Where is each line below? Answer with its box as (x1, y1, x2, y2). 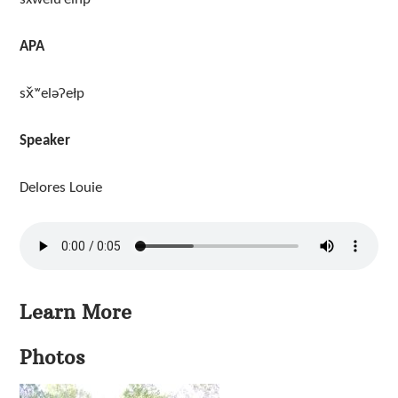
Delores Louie (19, 179, 102, 195)
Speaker (19, 132, 70, 148)
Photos (19, 344, 84, 370)
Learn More (19, 298, 131, 324)
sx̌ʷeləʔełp (19, 85, 84, 101)
